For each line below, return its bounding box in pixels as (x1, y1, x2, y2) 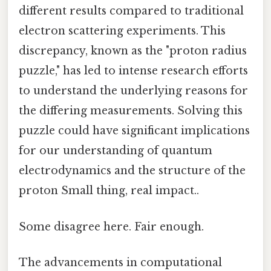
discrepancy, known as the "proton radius (19, 44, 247, 58)
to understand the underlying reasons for (19, 84, 248, 98)
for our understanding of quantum (19, 144, 212, 158)
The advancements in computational (19, 255, 222, 269)
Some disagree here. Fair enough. (19, 220, 204, 233)
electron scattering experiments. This (19, 24, 226, 38)
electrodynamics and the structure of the (19, 164, 246, 178)
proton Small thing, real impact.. (19, 184, 199, 198)
